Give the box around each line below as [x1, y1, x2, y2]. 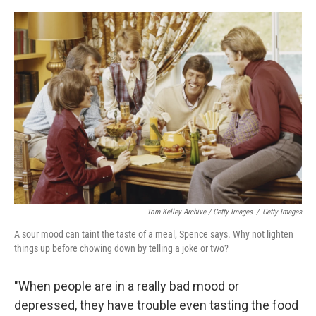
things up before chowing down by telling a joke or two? [14, 242, 229, 254]
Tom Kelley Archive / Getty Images [147, 207, 253, 217]
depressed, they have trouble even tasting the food [14, 297, 298, 312]
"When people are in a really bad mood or [14, 278, 239, 293]
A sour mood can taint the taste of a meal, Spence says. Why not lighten [14, 228, 293, 240]
